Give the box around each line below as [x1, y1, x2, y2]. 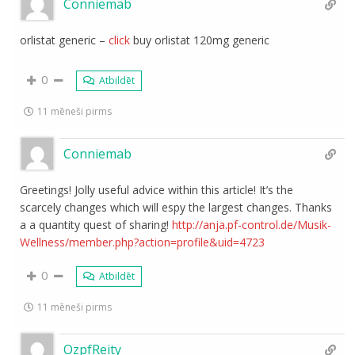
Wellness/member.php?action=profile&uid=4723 [20, 235, 265, 250]
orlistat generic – [20, 32, 109, 48]
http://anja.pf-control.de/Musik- [172, 217, 332, 232]
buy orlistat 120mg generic [130, 32, 270, 48]
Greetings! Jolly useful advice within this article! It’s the [20, 182, 294, 197]
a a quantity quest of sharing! [20, 217, 173, 232]
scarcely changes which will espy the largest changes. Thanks [20, 200, 333, 215]
